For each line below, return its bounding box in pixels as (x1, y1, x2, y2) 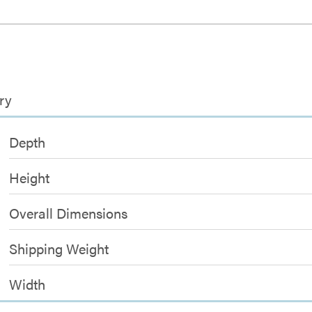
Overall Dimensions (9, 202, 128, 223)
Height (9, 166, 50, 187)
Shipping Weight (9, 237, 109, 258)
